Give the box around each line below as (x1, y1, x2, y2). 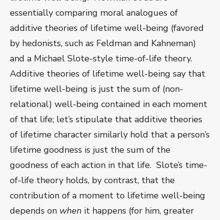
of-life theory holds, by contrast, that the (10, 174, 175, 187)
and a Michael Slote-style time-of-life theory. (10, 53, 194, 65)
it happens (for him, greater (82, 205, 194, 217)
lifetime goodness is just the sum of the (10, 144, 170, 156)
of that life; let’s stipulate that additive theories (10, 113, 202, 126)
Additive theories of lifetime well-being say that (10, 68, 205, 80)
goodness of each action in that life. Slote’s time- (10, 159, 207, 171)
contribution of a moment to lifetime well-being (10, 190, 205, 202)
